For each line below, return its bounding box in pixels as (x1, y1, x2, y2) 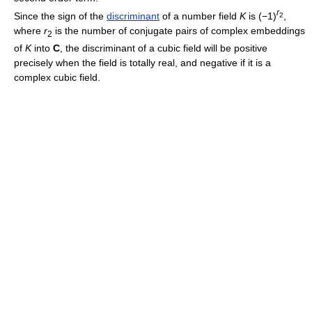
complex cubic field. (14, 71, 100, 83)
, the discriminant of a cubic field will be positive (60, 42, 267, 54)
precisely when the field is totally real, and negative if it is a (14, 56, 271, 68)
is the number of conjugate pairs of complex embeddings (52, 24, 305, 36)
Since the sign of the (14, 10, 107, 22)
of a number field (159, 10, 240, 22)
